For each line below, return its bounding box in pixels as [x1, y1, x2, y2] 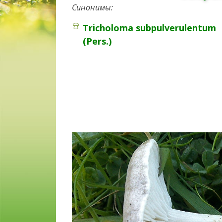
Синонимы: [72, 1, 113, 13]
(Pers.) [83, 35, 111, 47]
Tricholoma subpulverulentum [83, 21, 216, 34]
